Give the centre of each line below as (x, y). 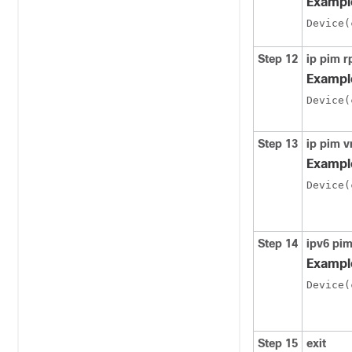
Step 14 (278, 244)
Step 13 (278, 144)
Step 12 (278, 59)
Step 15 (278, 343)
